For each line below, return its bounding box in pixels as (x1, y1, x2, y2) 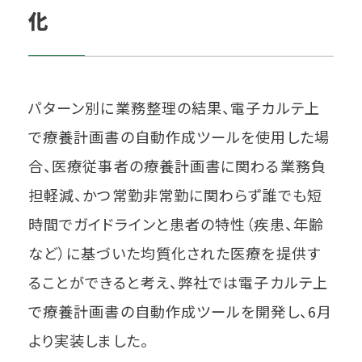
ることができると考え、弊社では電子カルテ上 (28, 271, 328, 293)
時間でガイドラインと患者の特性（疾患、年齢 (28, 213, 324, 235)
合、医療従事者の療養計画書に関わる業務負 (28, 155, 326, 177)
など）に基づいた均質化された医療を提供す (28, 242, 321, 264)
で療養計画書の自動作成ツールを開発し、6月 (28, 301, 332, 322)
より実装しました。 (28, 330, 149, 351)
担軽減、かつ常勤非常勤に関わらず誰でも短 (28, 184, 322, 206)
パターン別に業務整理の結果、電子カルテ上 (28, 97, 320, 119)
